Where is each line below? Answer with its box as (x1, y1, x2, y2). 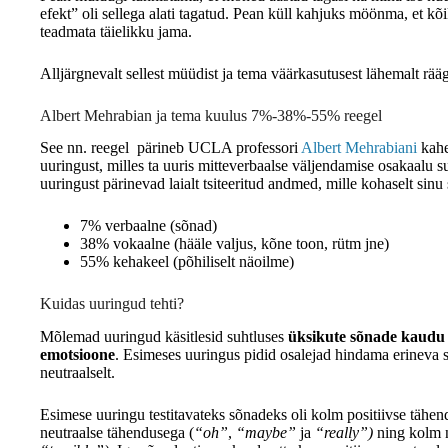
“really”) (315, 424, 373, 442)
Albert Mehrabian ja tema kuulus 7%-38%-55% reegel (40, 106, 382, 124)
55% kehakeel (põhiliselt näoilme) (80, 253, 294, 271)
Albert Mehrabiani (301, 139, 417, 157)
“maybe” (236, 424, 296, 442)
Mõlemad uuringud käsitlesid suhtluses (40, 328, 288, 346)
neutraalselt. (40, 364, 115, 382)
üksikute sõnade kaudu (288, 328, 445, 346)
